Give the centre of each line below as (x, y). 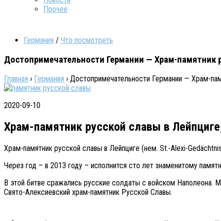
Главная (16, 79)
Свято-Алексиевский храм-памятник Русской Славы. (88, 192)
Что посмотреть (87, 40)
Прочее (55, 9)
